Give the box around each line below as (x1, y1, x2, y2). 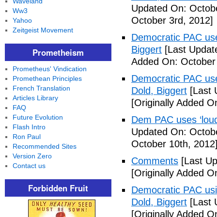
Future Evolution (12, 113, 63, 121)
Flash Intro (12, 123, 46, 131)
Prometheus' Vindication (12, 65, 87, 73)
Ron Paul (12, 133, 41, 140)
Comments (131, 155, 178, 166)
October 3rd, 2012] (131, 15, 213, 26)
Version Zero (12, 152, 52, 160)
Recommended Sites (12, 142, 77, 150)
